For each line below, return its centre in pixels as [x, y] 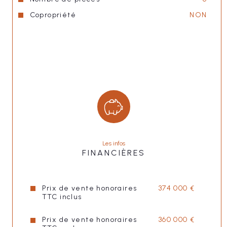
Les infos [115, 143]
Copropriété [53, 15]
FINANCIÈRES [113, 153]
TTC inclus [62, 197]
